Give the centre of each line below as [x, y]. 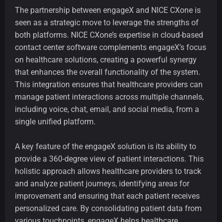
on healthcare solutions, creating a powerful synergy [106, 60]
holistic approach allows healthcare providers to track [108, 171]
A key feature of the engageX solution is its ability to [106, 147]
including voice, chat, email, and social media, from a [107, 110]
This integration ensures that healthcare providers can [109, 85]
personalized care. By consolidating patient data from [108, 209]
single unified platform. [55, 122]
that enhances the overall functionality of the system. [108, 72]
